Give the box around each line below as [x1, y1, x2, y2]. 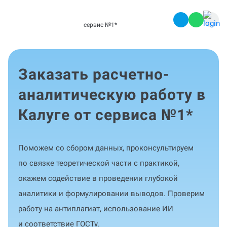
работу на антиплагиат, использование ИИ [18, 204, 173, 213]
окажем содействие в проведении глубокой [18, 174, 178, 183]
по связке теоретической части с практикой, [18, 159, 179, 168]
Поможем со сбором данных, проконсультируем [18, 143, 194, 153]
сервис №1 [83, 21, 115, 28]
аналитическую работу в [18, 86, 206, 103]
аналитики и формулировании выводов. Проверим [18, 189, 205, 198]
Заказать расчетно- [18, 65, 170, 83]
